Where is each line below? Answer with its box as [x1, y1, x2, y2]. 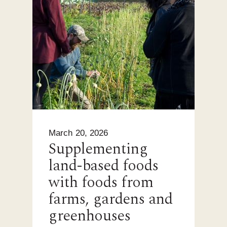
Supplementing [49, 137, 148, 161]
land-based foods [49, 154, 159, 178]
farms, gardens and [49, 187, 173, 211]
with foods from [49, 171, 154, 195]
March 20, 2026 [49, 128, 108, 138]
